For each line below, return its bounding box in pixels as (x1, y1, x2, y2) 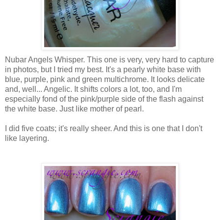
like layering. (5, 134, 49, 142)
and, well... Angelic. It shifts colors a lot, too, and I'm (5, 84, 182, 93)
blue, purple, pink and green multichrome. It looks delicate (5, 75, 205, 83)
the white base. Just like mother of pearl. (5, 104, 144, 113)
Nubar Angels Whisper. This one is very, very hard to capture (5, 55, 214, 64)
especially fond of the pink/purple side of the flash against (5, 94, 203, 103)
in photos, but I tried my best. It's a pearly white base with (5, 65, 201, 74)
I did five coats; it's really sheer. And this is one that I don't (5, 124, 202, 133)
